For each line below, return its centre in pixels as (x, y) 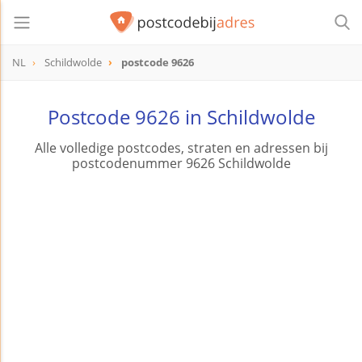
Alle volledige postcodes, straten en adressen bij (181, 148)
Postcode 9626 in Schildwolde (181, 117)
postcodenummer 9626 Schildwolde (181, 164)
